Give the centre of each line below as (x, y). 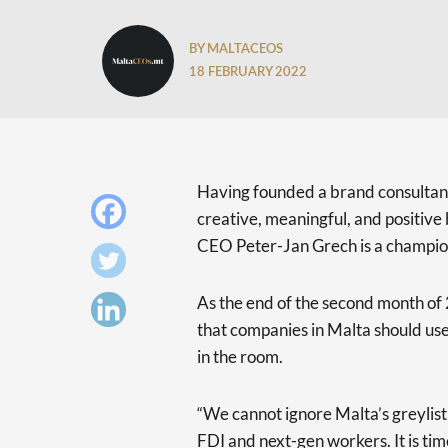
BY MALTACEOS (237, 49)
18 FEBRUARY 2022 (248, 72)
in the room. (240, 356)
